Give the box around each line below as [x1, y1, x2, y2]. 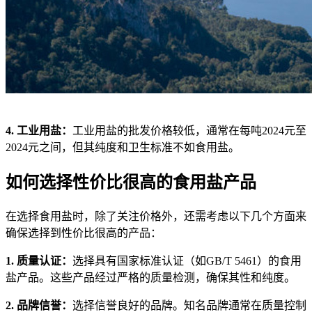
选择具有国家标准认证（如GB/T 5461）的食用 [72, 254, 302, 267]
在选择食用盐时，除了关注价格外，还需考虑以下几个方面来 [6, 210, 306, 222]
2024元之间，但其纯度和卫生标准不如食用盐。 [6, 141, 240, 153]
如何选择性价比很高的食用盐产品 [6, 173, 256, 192]
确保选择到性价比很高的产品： [6, 226, 162, 239]
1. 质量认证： [6, 254, 72, 267]
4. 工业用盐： [6, 124, 72, 136]
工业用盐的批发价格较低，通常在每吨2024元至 [72, 124, 306, 136]
